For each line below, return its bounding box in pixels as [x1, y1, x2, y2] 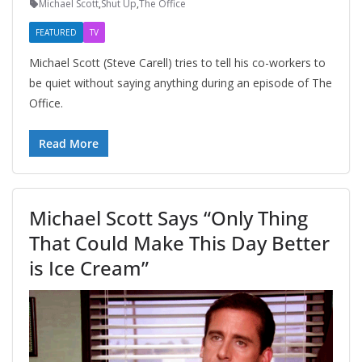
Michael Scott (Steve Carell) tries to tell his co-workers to [29, 55, 326, 71]
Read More [39, 136, 99, 152]
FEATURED [36, 27, 77, 39]
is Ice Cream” [29, 255, 149, 282]
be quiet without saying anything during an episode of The [29, 75, 332, 91]
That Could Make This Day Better [29, 229, 330, 257]
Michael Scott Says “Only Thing [29, 204, 308, 232]
